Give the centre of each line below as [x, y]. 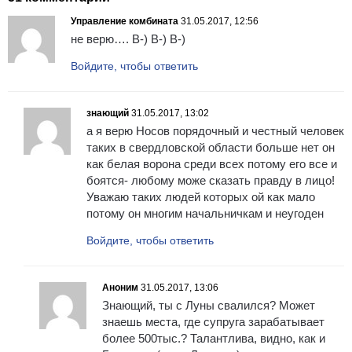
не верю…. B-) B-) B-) [128, 39]
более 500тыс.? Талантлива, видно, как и [214, 339]
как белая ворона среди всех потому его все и [212, 164]
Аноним [120, 288]
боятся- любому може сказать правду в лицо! [211, 181]
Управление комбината [125, 22]
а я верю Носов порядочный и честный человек [215, 131]
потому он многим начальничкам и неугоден [205, 214]
